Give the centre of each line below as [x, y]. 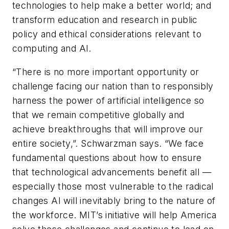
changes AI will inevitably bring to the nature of [114, 200]
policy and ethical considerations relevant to [107, 34]
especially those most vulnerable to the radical [113, 186]
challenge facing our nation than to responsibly [113, 86]
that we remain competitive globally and [98, 114]
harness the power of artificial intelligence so [108, 100]
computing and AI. [52, 49]
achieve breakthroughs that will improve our [108, 129]
